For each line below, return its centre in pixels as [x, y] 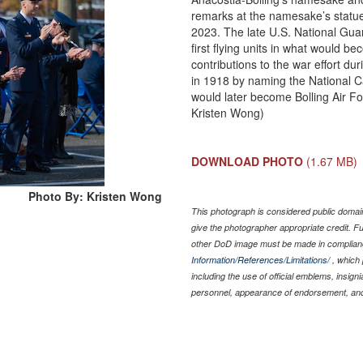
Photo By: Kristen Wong [96, 196]
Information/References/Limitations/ [261, 259]
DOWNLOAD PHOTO [248, 161]
